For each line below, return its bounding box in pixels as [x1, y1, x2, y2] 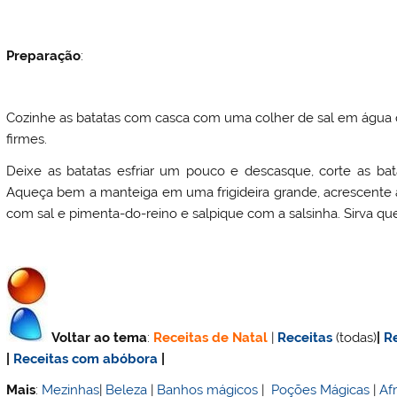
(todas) [336, 329, 378, 346]
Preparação [6, 47, 82, 64]
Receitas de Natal [153, 329, 269, 346]
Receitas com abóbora [13, 350, 159, 367]
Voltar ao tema [51, 329, 148, 346]
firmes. [6, 131, 48, 148]
